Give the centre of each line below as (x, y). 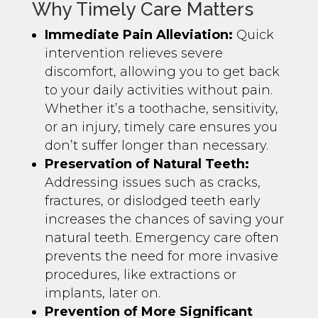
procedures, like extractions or (140, 274)
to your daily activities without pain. (158, 90)
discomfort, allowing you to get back (162, 71)
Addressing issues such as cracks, (152, 182)
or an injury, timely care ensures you (161, 127)
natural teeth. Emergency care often (161, 237)
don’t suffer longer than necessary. (156, 145)
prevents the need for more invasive (161, 256)
